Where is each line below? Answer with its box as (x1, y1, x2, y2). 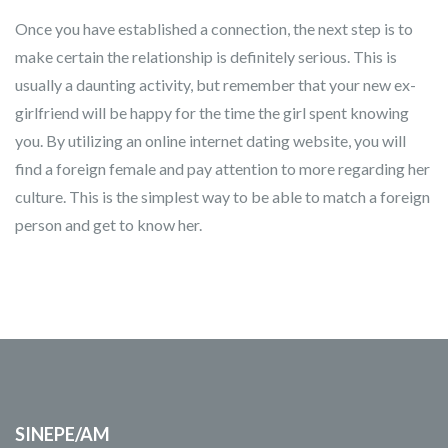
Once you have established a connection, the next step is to (15, 19, 413, 38)
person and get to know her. (15, 215, 202, 234)
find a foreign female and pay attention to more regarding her (15, 159, 430, 178)
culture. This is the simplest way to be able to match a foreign (15, 187, 430, 206)
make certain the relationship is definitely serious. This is (15, 47, 397, 66)
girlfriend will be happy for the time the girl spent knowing (15, 103, 409, 122)
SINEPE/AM (15, 423, 110, 445)
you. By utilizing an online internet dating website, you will (15, 131, 406, 150)
